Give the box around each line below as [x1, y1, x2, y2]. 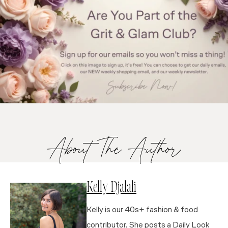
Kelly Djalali [87, 182, 136, 195]
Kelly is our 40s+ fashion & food [87, 206, 198, 214]
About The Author [47, 138, 181, 156]
